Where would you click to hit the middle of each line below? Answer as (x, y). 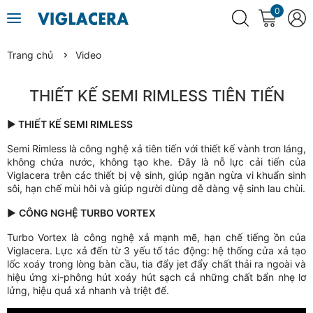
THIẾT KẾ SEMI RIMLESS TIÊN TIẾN (156, 96)
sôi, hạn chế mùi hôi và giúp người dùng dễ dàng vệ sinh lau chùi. (156, 188)
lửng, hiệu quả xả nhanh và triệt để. (88, 290)
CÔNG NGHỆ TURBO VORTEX (87, 213)
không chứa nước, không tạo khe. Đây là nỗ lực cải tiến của (156, 162)
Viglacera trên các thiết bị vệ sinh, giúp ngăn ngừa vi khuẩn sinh (156, 175)
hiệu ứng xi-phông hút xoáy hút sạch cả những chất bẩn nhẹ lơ (156, 277)
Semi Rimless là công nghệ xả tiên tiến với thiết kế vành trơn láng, (156, 148)
